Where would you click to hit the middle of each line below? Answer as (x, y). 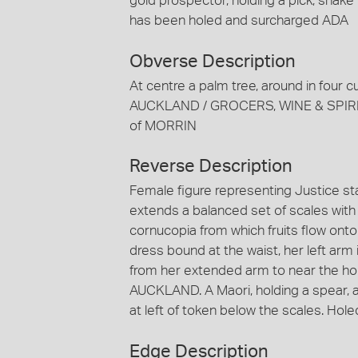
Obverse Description (213, 61)
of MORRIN (163, 125)
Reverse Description (211, 167)
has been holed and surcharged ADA (239, 21)
